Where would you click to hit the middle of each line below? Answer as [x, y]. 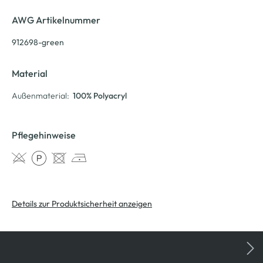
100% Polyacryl [100, 95]
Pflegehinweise [44, 135]
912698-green [38, 42]
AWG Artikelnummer [56, 20]
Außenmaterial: [41, 95]
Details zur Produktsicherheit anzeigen [82, 203]
